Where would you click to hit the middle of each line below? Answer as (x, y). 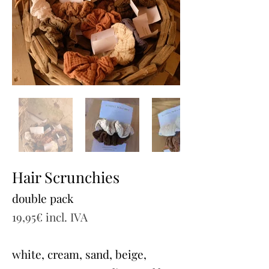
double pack (43, 198)
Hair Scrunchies (66, 177)
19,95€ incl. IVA (50, 217)
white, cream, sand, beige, (79, 254)
